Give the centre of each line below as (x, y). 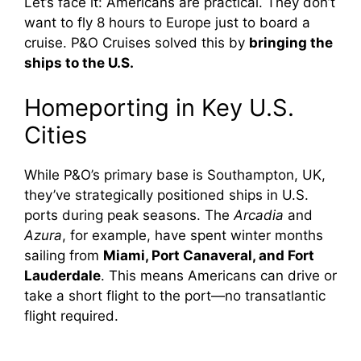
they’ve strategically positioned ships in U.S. (166, 195)
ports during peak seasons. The (129, 215)
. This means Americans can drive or (219, 275)
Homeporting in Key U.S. (159, 107)
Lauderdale (62, 275)
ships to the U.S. (79, 63)
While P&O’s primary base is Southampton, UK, (175, 174)
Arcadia (259, 215)
